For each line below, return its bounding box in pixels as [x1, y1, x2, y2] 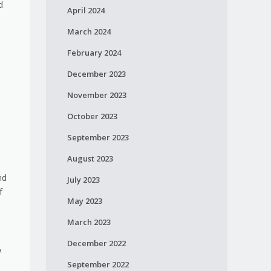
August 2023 [67, 153, 113, 164]
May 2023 [67, 195, 102, 206]
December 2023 [67, 68, 126, 79]
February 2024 [67, 47, 121, 58]
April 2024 [67, 5, 105, 16]
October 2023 [67, 111, 117, 122]
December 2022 [67, 238, 126, 249]
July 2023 [67, 174, 100, 185]
